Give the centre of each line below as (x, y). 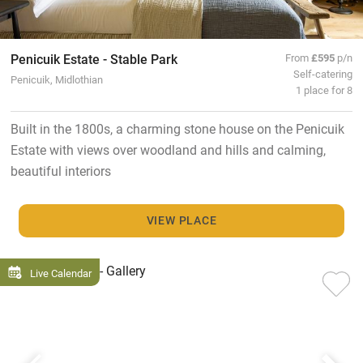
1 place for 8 (325, 90)
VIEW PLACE (181, 220)
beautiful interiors (60, 171)
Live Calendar (61, 272)
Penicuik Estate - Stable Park (94, 59)
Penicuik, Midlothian (56, 79)
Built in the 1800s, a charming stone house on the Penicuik (177, 129)
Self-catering (323, 74)
